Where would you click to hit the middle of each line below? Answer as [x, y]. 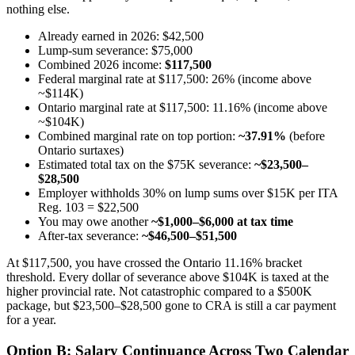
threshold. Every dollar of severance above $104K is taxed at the [168, 277]
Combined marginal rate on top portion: [138, 136]
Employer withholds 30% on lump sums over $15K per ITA [188, 193]
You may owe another [95, 221]
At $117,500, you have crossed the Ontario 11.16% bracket [154, 262]
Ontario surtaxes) [81, 150]
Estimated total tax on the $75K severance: [146, 164]
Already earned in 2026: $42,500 [121, 36]
